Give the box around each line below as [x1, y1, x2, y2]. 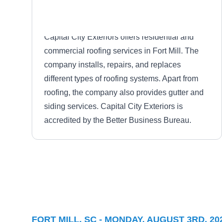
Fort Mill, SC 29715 [88, 189, 151, 197]
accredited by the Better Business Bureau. [44, 116, 191, 124]
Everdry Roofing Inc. [88, 176, 175, 186]
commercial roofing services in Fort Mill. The [44, 47, 199, 55]
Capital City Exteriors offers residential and [44, 33, 194, 41]
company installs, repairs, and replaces [44, 60, 181, 69]
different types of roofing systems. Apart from [44, 74, 198, 83]
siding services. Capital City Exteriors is [44, 102, 183, 111]
